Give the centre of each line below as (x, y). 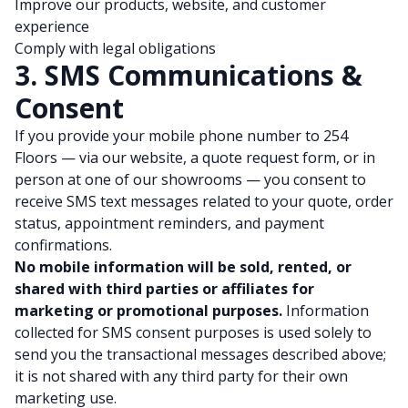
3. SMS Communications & (189, 75)
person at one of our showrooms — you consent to (190, 179)
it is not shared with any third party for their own (181, 376)
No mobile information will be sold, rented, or (183, 267)
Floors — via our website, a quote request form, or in (195, 158)
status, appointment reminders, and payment (169, 223)
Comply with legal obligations (115, 48)
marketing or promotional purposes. (148, 311)
